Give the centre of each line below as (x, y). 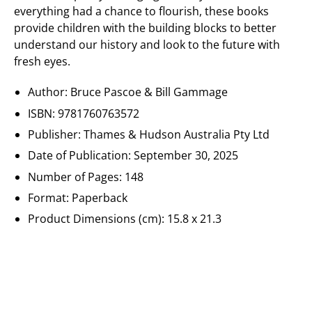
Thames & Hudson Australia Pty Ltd (177, 135)
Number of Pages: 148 (86, 177)
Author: (49, 92)
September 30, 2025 (186, 156)
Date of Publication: (81, 156)
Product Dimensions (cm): (98, 219)
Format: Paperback (78, 198)
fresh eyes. (42, 62)
